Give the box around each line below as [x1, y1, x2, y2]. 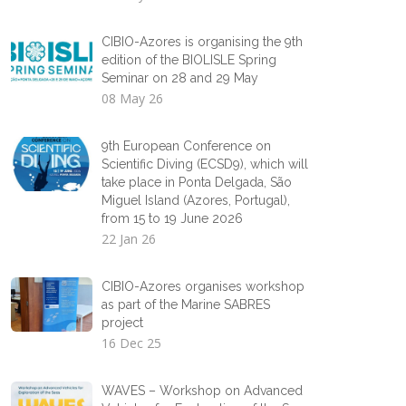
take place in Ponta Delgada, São [101, 175, 292, 189]
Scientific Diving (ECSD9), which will [101, 157, 308, 171]
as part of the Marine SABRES [101, 297, 270, 312]
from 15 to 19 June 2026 [101, 211, 243, 226]
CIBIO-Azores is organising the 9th [101, 34, 303, 49]
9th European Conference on [101, 139, 271, 153]
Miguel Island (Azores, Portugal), [101, 193, 290, 208]
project [101, 315, 143, 330]
